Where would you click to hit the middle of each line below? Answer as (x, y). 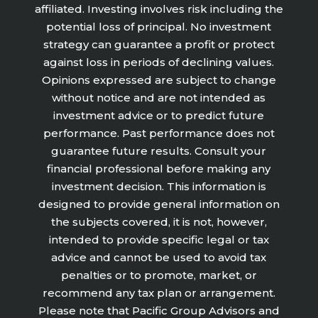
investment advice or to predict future (159, 115)
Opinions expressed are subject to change (159, 79)
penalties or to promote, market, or (159, 275)
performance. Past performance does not (159, 133)
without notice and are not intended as (159, 97)
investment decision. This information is (159, 186)
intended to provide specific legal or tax (159, 239)
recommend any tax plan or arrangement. (159, 292)
